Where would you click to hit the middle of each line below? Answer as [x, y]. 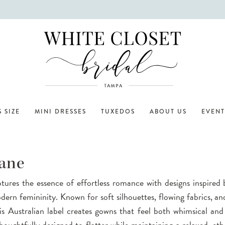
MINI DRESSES [61, 111]
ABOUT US [168, 111]
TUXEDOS [118, 111]
